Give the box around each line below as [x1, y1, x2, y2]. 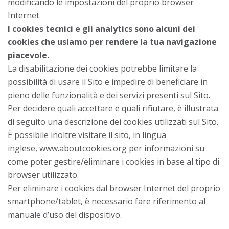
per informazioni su [127, 142, 204, 154]
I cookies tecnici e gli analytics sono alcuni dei [8, 22, 195, 34]
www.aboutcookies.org [39, 142, 127, 154]
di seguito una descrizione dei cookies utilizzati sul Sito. [8, 116, 218, 127]
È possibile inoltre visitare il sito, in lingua [8, 129, 166, 141]
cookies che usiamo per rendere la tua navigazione [8, 36, 217, 48]
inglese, [8, 142, 39, 154]
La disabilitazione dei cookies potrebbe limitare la [8, 62, 197, 74]
